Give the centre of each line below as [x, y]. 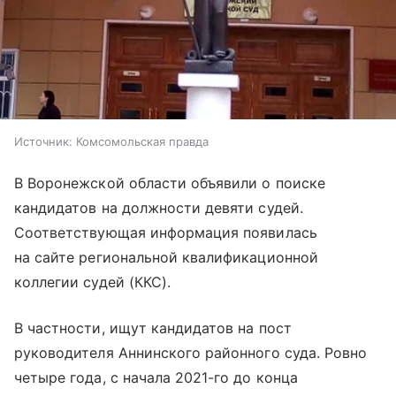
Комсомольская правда [142, 141]
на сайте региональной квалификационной [166, 257]
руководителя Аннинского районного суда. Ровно [191, 352]
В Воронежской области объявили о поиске [170, 183]
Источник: [43, 141]
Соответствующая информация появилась [166, 232]
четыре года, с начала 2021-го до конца [156, 377]
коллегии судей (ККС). [93, 282]
